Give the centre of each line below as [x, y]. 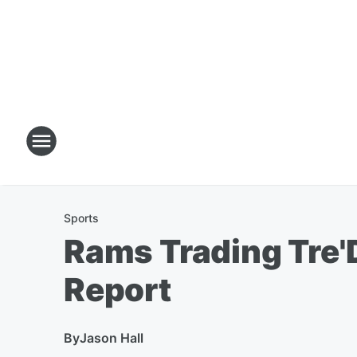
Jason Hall [112, 338]
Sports [81, 218]
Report [118, 290]
